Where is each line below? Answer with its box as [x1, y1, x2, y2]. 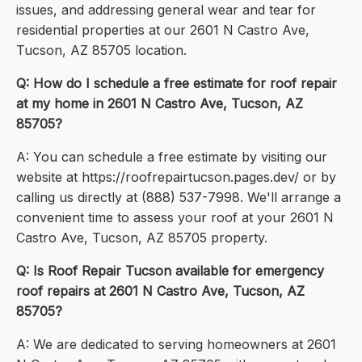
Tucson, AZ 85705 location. [16, 42, 187, 59]
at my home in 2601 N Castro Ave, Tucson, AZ [16, 95, 303, 112]
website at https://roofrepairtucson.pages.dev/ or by [16, 169, 336, 186]
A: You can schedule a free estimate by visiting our [16, 149, 327, 166]
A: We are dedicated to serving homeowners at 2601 [16, 336, 336, 353]
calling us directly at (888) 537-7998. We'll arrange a [16, 189, 341, 206]
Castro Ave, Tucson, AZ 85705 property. [16, 229, 267, 246]
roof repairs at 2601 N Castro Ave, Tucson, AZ [16, 283, 305, 300]
